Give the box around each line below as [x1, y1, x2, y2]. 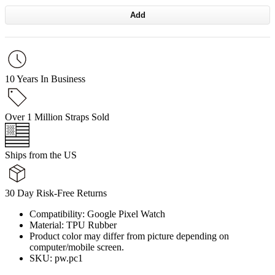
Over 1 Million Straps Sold [5, 111, 109, 122]
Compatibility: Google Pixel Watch [29, 208, 165, 219]
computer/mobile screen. [29, 241, 124, 252]
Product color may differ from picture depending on [29, 230, 229, 241]
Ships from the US [5, 149, 77, 160]
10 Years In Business [5, 73, 85, 84]
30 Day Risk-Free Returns [5, 187, 107, 198]
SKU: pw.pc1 [29, 252, 83, 263]
